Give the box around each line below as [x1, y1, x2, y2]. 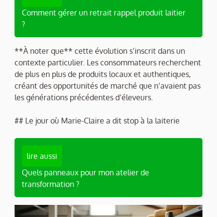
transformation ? [22, 179, 79, 189]
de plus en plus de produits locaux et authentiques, [15, 69, 191, 79]
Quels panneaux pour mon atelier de [22, 167, 149, 177]
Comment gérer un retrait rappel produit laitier [22, 7, 186, 17]
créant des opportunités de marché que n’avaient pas [15, 80, 201, 91]
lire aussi [27, 151, 57, 161]
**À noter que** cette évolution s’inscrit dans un [15, 46, 185, 56]
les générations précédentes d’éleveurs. [15, 92, 153, 102]
